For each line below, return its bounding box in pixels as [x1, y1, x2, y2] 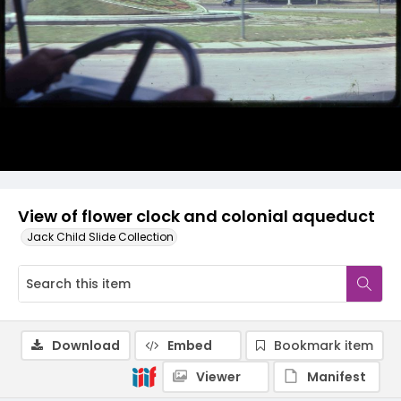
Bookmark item [274, 337, 373, 354]
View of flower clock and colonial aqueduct [18, 205, 375, 227]
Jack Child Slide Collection [27, 229, 174, 244]
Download [52, 337, 120, 354]
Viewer [196, 368, 241, 386]
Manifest [307, 368, 366, 386]
